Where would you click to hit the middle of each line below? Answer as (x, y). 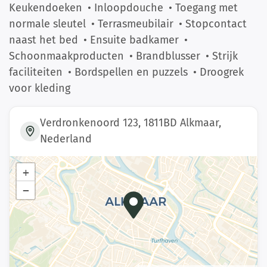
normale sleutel (47, 24)
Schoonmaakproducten (66, 56)
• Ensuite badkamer (131, 40)
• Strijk (222, 56)
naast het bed (44, 40)
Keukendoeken (46, 8)
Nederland (66, 139)
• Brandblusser (165, 56)
